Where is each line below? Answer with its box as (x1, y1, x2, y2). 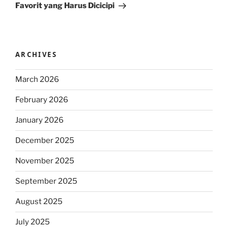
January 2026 (15, 116, 64, 125)
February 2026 (15, 95, 68, 105)
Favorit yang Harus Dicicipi (15, 1, 115, 11)
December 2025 (15, 136, 74, 146)
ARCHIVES (15, 50, 57, 60)
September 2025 (15, 177, 77, 186)
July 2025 (15, 217, 50, 227)
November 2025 (15, 156, 74, 166)
